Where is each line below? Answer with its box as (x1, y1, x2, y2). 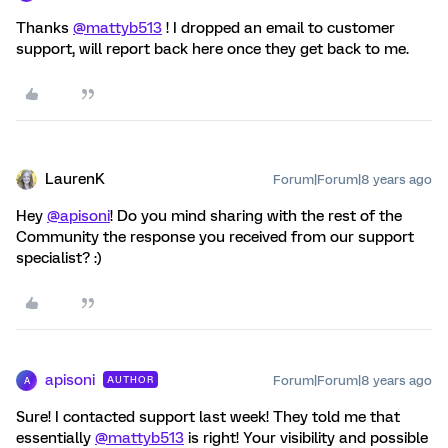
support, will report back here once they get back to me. (16, 40, 409, 58)
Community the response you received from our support (16, 228, 414, 246)
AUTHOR (107, 374, 154, 385)
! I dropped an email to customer (162, 19, 395, 37)
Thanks (16, 19, 73, 37)
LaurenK (45, 170, 105, 188)
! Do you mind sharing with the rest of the (110, 207, 402, 225)
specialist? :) (16, 249, 102, 267)
